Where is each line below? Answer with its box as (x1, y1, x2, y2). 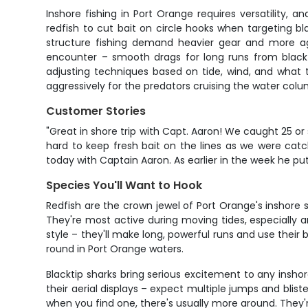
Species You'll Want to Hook (46, 177, 203, 193)
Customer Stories (46, 103, 146, 119)
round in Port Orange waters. (46, 242, 184, 256)
